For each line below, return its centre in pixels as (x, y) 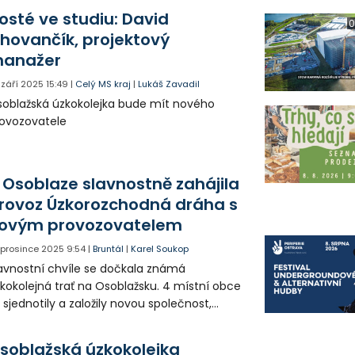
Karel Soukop (160, 248)
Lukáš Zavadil (169, 84)
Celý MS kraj (103, 84)
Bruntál (109, 248)
